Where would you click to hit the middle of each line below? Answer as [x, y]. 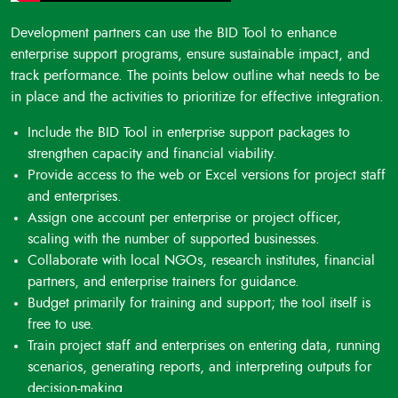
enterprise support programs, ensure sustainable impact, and [190, 54]
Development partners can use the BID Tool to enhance [174, 33]
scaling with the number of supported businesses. [174, 239]
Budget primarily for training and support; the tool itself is [199, 303]
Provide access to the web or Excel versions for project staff [207, 175]
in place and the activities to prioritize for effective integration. [197, 97]
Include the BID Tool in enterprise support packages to [189, 132]
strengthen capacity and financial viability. [153, 154]
